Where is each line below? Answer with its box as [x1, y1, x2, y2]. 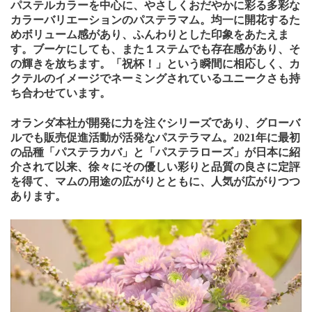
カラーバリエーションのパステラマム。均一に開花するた [10, 13, 300, 26]
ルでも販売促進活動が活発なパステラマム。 [10, 131, 233, 143]
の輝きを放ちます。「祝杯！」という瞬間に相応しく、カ [10, 57, 300, 70]
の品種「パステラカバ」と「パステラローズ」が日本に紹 [10, 146, 300, 158]
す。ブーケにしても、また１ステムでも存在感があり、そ [10, 42, 300, 55]
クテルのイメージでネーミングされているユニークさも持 [10, 72, 300, 84]
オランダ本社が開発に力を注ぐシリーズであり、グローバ [10, 116, 300, 129]
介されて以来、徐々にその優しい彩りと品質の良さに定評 [10, 160, 300, 173]
